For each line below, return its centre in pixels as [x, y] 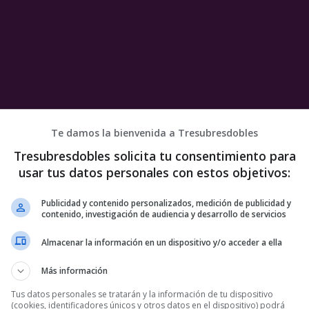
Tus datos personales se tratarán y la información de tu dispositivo [142, 294]
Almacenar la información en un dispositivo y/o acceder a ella [162, 242]
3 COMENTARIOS [225, 296]
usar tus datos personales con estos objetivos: [154, 172]
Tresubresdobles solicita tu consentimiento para [154, 156]
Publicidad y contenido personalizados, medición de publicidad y [166, 203]
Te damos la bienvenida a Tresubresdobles [154, 133]
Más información [74, 271]
